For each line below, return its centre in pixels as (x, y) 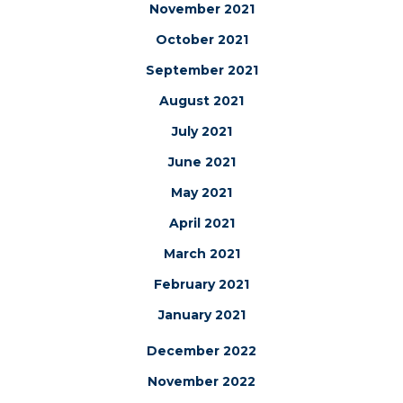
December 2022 (201, 351)
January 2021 (201, 315)
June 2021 (201, 162)
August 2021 (201, 101)
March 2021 (201, 254)
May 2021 (201, 193)
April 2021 (201, 224)
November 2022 (201, 382)
